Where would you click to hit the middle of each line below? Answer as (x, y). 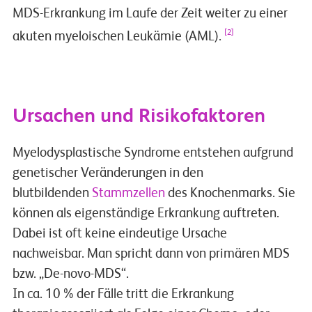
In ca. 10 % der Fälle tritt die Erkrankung (123, 295)
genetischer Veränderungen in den (108, 173)
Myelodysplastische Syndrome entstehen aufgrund (153, 153)
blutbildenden (52, 194)
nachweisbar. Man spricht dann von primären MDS (151, 254)
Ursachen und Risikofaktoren (139, 117)
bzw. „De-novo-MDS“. (70, 274)
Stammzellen (128, 194)
